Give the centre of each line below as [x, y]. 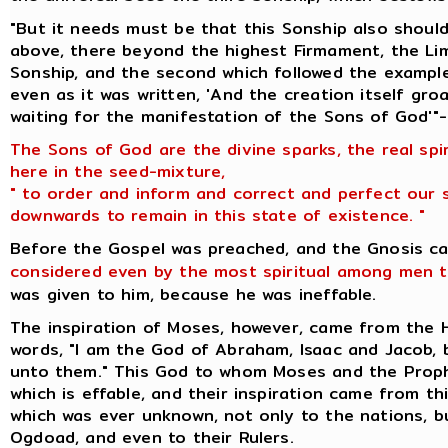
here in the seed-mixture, [118, 171]
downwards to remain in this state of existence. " [218, 215]
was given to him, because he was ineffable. [193, 294]
